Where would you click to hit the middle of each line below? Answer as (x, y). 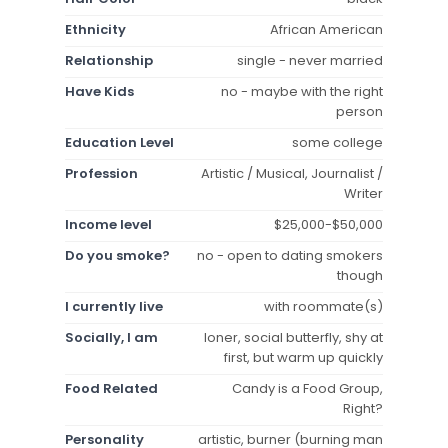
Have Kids (99, 91)
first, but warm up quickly (303, 357)
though (360, 275)
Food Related (111, 388)
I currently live (114, 306)
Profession (101, 173)
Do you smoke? (117, 255)
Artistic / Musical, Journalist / (292, 173)
